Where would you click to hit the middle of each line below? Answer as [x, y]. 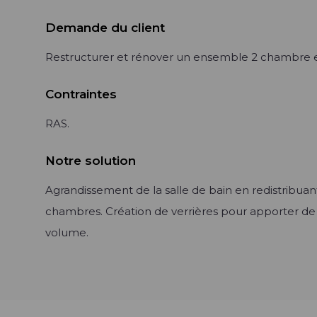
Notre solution [91, 161]
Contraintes [81, 94]
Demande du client [105, 28]
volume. [67, 232]
